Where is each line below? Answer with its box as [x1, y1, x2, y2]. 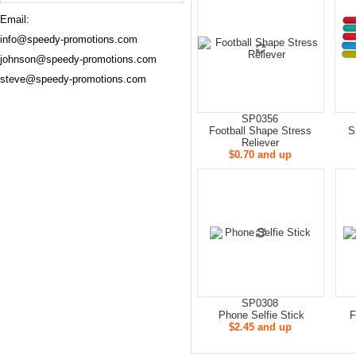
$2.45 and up [229, 321, 292, 333]
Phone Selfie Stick [215, 309, 305, 321]
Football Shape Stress [209, 125, 311, 137]
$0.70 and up [229, 149, 292, 161]
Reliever [242, 137, 279, 149]
